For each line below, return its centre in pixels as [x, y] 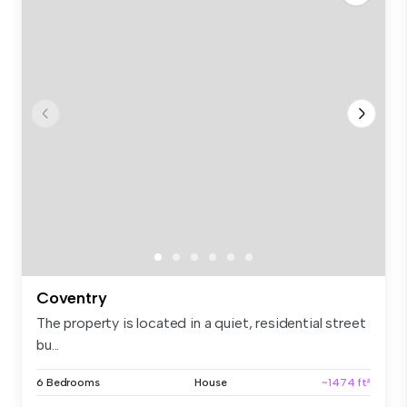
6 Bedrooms [68, 382]
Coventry [72, 298]
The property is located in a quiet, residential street [201, 323]
